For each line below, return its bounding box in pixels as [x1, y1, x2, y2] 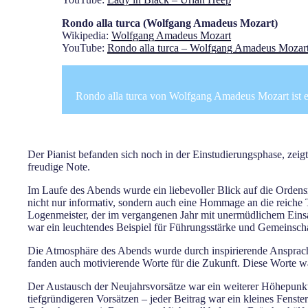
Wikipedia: [62, 30, 111, 42]
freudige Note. [27, 161, 90, 173]
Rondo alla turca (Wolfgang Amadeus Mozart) [62, 17, 278, 30]
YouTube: [62, 42, 107, 54]
